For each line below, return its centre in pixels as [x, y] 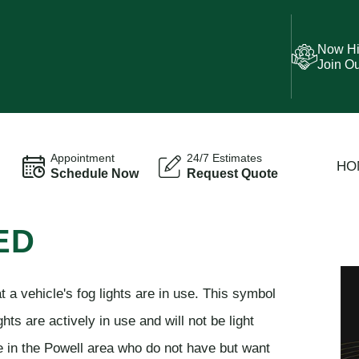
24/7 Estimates [224, 158]
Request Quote [232, 173]
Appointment [82, 158]
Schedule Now [94, 173]
